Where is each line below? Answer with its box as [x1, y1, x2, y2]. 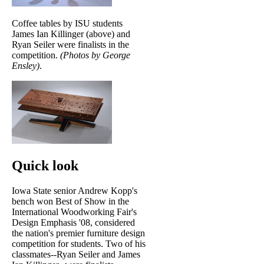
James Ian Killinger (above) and [12, 28, 130, 39]
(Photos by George [60, 49, 130, 60]
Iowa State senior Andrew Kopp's [12, 185, 137, 196]
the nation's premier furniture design [12, 227, 145, 238]
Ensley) [12, 60, 39, 71]
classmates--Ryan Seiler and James [12, 249, 140, 259]
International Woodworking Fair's [12, 206, 137, 217]
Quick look [12, 157, 78, 173]
